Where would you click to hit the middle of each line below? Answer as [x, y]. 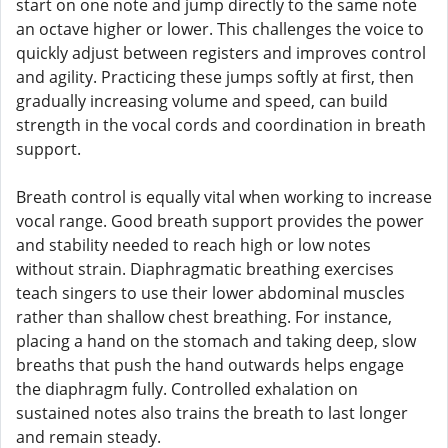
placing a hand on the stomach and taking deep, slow [216, 341]
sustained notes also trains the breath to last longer [212, 413]
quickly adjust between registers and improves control [221, 53]
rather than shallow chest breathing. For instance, [204, 317]
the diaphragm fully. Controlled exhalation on [187, 389]
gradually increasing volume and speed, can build [202, 101]
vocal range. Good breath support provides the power [220, 221]
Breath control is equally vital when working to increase [224, 197]
